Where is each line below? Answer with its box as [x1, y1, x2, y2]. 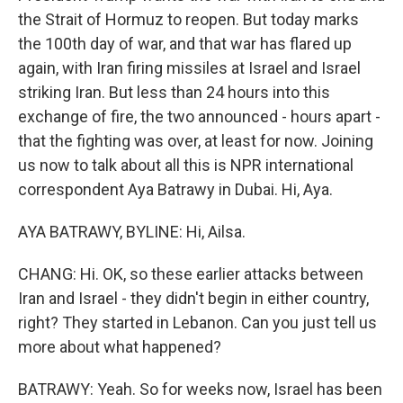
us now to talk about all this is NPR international [18, 156, 354, 175]
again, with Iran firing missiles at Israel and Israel [18, 58, 361, 77]
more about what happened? [18, 337, 221, 356]
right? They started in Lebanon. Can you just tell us [18, 313, 377, 332]
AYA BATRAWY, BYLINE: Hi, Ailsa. [18, 222, 246, 241]
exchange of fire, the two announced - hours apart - [18, 107, 381, 126]
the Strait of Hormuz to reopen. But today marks [18, 10, 359, 29]
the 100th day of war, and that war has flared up [18, 34, 352, 53]
